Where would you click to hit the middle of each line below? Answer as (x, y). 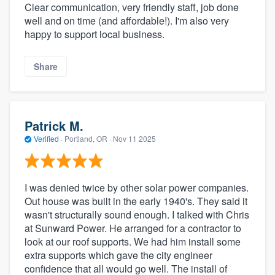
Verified (46, 138)
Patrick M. (54, 125)
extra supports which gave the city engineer (118, 255)
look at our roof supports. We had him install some (133, 242)
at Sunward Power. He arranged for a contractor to (133, 228)
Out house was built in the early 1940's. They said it (136, 201)
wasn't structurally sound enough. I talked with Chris (137, 215)
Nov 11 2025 (134, 138)
